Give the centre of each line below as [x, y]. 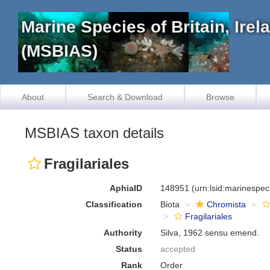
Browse [220, 97]
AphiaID [126, 188]
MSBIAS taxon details [94, 133]
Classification [114, 204]
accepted [178, 249]
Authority [123, 233]
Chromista [227, 204]
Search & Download [125, 97]
